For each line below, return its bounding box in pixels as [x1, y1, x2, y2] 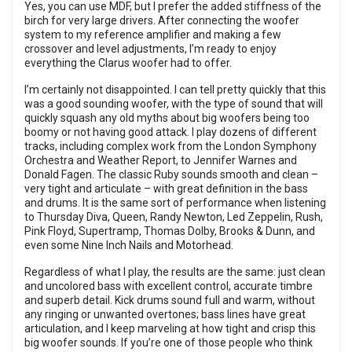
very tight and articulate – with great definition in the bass [24, 182, 308, 196]
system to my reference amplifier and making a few [24, 28, 281, 42]
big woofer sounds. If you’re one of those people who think [24, 336, 313, 350]
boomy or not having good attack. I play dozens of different [24, 126, 317, 139]
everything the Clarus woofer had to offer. [24, 57, 234, 70]
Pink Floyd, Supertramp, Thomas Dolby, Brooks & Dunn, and [24, 225, 315, 238]
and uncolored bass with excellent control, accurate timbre [24, 280, 313, 293]
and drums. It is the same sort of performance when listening [24, 196, 326, 210]
